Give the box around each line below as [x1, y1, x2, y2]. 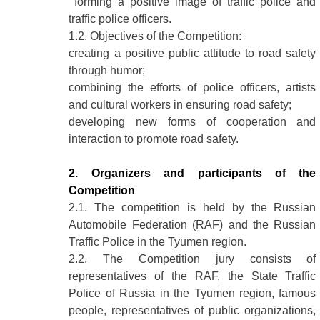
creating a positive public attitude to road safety [69, 46, 316, 59]
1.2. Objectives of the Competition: [69, 29, 242, 42]
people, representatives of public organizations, [69, 304, 316, 316]
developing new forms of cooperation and [69, 115, 316, 128]
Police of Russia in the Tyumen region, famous [69, 286, 316, 299]
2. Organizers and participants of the [69, 166, 316, 179]
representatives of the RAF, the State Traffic [69, 269, 316, 282]
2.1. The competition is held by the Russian [69, 201, 316, 214]
